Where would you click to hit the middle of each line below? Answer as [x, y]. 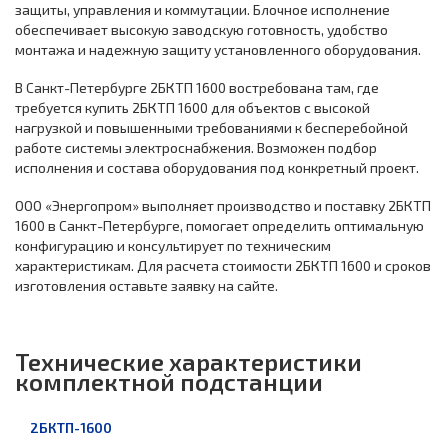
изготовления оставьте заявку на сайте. [146, 285]
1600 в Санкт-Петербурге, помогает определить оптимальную [219, 225]
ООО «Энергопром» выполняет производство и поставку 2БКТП [223, 205]
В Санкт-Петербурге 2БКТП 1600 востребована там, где [197, 87]
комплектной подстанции [169, 381]
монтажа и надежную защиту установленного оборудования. [218, 49]
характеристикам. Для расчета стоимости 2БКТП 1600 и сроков [223, 265]
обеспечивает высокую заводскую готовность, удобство [201, 29]
